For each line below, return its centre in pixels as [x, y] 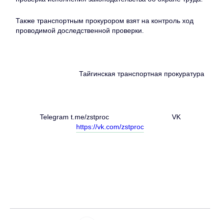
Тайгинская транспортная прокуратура [142, 74]
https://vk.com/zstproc [110, 127]
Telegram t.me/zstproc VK [110, 117]
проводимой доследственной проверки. [80, 30]
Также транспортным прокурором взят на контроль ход [105, 21]
